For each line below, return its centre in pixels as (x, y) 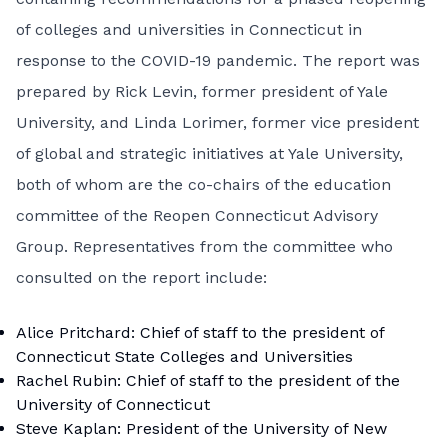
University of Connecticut (113, 404)
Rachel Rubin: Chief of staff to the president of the (208, 380)
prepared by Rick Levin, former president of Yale (202, 91)
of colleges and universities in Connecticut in (189, 29)
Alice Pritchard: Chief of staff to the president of (200, 332)
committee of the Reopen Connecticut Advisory (197, 215)
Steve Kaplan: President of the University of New (201, 428)
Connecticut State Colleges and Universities (184, 356)
